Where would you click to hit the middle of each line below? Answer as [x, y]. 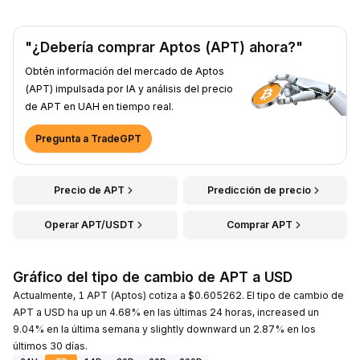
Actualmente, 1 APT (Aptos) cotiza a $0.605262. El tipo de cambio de [178, 295]
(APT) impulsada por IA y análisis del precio [129, 88]
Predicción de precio [260, 190]
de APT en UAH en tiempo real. [99, 106]
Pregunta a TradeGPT [88, 138]
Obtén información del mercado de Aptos [125, 71]
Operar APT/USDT [90, 224]
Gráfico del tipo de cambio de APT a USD [153, 276]
